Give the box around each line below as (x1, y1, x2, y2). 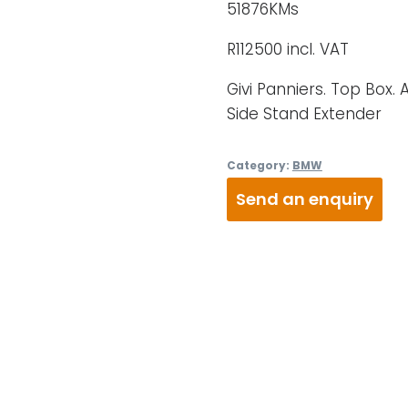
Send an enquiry (235, 188, 373, 211)
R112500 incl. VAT (226, 37, 349, 60)
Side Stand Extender (226, 102, 382, 125)
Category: (226, 158, 292, 173)
